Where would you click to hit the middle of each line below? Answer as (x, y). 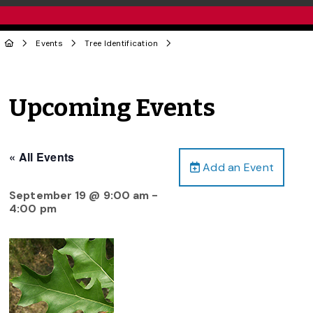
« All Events (42, 156)
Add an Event (237, 167)
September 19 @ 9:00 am (79, 195)
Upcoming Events (112, 108)
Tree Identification (122, 43)
